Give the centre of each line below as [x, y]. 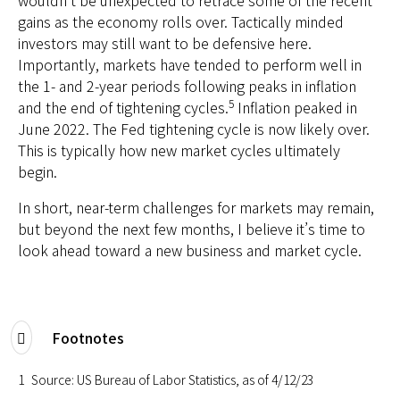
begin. [39, 171]
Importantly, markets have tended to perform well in [190, 64]
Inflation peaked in [296, 107]
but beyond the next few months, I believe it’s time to [192, 228]
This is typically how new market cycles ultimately [179, 150]
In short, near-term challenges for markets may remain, [196, 207]
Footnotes [88, 337]
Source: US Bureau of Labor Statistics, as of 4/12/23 [172, 379]
